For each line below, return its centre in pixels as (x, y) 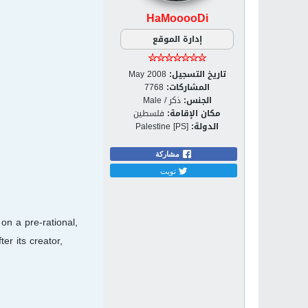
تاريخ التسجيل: (197, 74)
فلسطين (149, 113)
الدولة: (205, 126)
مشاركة (168, 154)
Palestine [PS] (162, 126)
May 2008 (147, 74)
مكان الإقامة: (194, 113)
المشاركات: (188, 87)
